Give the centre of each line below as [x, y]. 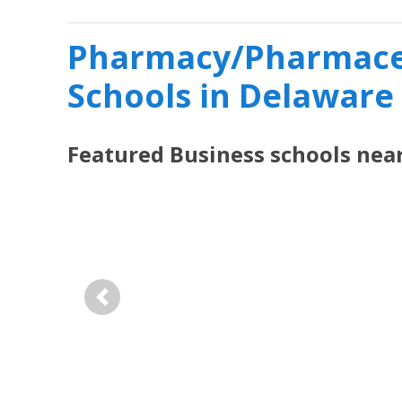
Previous [129, 306]
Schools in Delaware [231, 96]
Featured [118, 154]
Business [217, 154]
